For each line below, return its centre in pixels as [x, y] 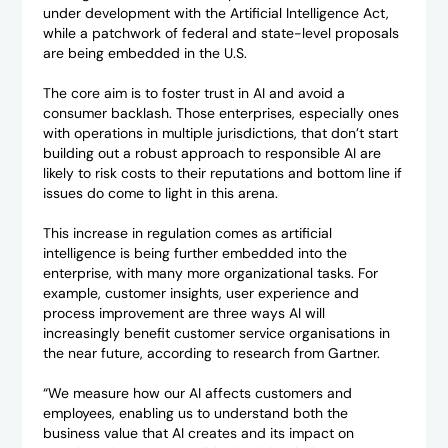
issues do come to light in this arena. [160, 193]
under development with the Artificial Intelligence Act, [215, 13]
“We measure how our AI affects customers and [197, 393]
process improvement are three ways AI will [183, 313]
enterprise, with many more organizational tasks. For [210, 273]
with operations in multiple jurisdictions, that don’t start [220, 133]
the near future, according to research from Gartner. [211, 353]
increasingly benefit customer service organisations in [216, 333]
